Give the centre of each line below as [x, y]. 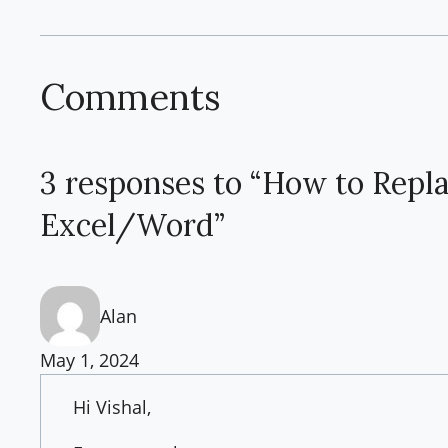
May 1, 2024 [89, 359]
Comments [130, 97]
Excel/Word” [132, 224]
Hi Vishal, [112, 406]
